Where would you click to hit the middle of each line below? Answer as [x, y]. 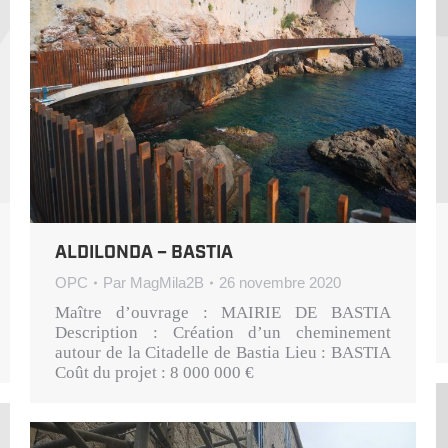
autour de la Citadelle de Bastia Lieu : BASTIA [223, 352]
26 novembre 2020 [280, 282]
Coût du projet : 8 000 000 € [154, 372]
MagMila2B [167, 282]
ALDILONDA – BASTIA [144, 252]
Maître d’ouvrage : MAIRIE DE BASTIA [223, 312]
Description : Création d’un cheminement [223, 332]
